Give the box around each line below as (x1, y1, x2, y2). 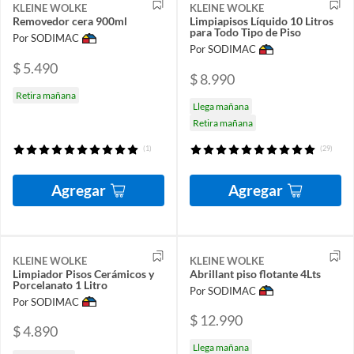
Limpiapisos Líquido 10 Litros (190, 14, 333, 28)
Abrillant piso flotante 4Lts (190, 266, 321, 281)
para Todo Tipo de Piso (190, 25, 301, 40)
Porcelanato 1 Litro (13, 277, 107, 292)
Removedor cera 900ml (13, 14, 127, 28)
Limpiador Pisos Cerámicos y (13, 266, 154, 281)
